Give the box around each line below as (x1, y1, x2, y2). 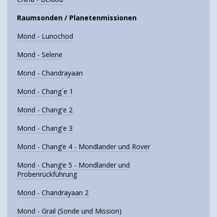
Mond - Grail (17, 206, 56, 216)
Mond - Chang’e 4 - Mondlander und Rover (17, 141, 150, 151)
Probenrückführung (17, 169, 77, 179)
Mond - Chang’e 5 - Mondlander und (17, 160, 130, 170)
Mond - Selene (17, 49, 62, 59)
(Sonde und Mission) (56, 206, 122, 216)
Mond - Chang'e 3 (17, 123, 73, 133)
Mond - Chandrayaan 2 (17, 187, 89, 197)
